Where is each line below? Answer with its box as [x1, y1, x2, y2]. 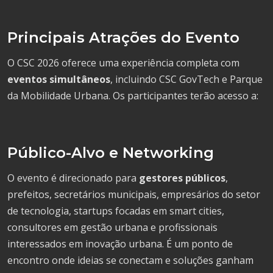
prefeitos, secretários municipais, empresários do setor [7, 187, 260, 201]
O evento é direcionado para [7, 171, 139, 185]
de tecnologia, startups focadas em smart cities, [7, 204, 224, 218]
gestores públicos [139, 171, 225, 185]
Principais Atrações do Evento [7, 28, 239, 46]
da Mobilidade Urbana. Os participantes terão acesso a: [7, 88, 258, 102]
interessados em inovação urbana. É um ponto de [7, 236, 233, 250]
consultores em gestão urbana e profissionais [7, 220, 218, 234]
